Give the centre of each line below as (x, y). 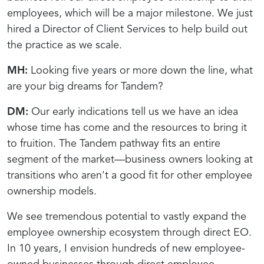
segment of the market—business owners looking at (130, 159)
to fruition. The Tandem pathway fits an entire (114, 143)
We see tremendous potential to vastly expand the (127, 217)
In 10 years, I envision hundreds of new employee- (126, 248)
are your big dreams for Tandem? (85, 86)
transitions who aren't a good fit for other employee (130, 175)
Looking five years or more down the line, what (140, 70)
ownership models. (52, 191)
